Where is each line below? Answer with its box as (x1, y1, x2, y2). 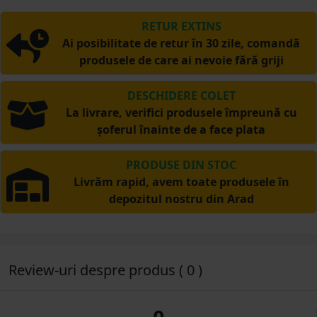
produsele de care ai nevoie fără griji (79, 52, 284, 68)
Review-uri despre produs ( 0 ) (8, 260, 202, 279)
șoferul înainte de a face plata (97, 121, 265, 137)
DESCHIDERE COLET (127, 87, 236, 103)
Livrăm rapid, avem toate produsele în (73, 173, 289, 190)
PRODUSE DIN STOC (126, 156, 236, 173)
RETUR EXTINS (141, 18, 221, 34)
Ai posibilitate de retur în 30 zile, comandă (62, 35, 300, 51)
